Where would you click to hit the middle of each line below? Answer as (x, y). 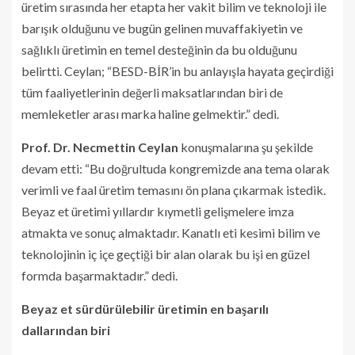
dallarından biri (66, 330)
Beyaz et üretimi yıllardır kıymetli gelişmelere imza (158, 211)
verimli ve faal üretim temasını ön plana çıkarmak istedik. (174, 189)
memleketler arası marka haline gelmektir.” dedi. (150, 113)
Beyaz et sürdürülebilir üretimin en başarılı (145, 308)
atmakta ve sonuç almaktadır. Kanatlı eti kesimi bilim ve (171, 232)
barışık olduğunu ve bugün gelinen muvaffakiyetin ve (162, 28)
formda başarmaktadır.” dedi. (99, 275)
